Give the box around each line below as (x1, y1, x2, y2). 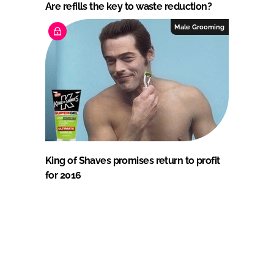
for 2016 (45, 169, 81, 182)
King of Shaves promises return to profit (45, 155, 220, 167)
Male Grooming (174, 23, 225, 31)
